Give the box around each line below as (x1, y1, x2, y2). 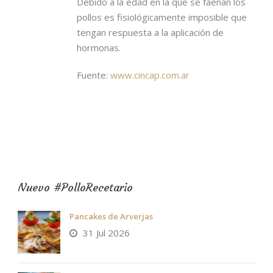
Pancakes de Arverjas (69, 210, 153, 222)
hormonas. (77, 41, 121, 54)
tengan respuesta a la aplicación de (77, 26, 224, 38)
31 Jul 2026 (83, 226, 130, 239)
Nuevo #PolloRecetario (18, 180, 133, 194)
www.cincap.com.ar (110, 68, 190, 81)
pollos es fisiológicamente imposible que (77, 10, 247, 23)
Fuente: (77, 68, 110, 81)
